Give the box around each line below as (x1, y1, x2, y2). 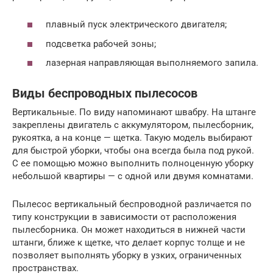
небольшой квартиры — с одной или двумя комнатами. (12, 171, 253, 182)
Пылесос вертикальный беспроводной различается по (12, 199, 252, 210)
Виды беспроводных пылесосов (12, 87, 197, 101)
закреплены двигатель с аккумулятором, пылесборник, (12, 119, 253, 130)
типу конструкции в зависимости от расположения (12, 211, 236, 222)
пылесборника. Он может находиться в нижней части (12, 224, 246, 235)
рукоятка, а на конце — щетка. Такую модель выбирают (12, 132, 252, 143)
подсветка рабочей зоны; (46, 38, 156, 49)
